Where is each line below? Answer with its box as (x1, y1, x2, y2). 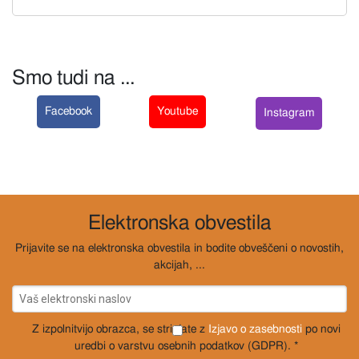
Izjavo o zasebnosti (208, 324, 303, 336)
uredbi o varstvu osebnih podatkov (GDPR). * (75, 341, 299, 353)
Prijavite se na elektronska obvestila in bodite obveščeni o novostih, (15, 243, 344, 255)
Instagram (264, 107, 315, 119)
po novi (302, 324, 341, 336)
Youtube (157, 106, 199, 118)
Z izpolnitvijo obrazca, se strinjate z (32, 324, 209, 336)
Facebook (44, 106, 92, 118)
